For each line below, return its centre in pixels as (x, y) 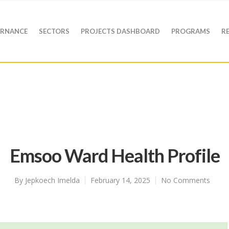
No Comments (185, 180)
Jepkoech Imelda (52, 180)
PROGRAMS (191, 31)
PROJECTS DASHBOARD (120, 31)
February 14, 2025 (120, 180)
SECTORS (54, 31)
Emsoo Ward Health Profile (114, 155)
